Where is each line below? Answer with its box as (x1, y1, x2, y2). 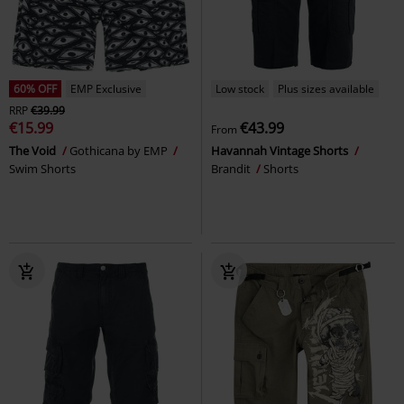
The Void (9, 142, 59, 159)
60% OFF (14, 80, 57, 96)
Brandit (211, 160, 253, 177)
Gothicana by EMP (69, 142, 170, 159)
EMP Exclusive (70, 80, 142, 96)
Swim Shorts (9, 160, 76, 177)
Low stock (216, 80, 264, 96)
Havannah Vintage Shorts (211, 142, 351, 159)
